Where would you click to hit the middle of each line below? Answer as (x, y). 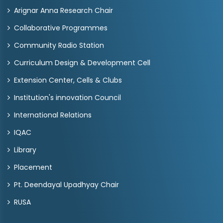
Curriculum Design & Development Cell (82, 63)
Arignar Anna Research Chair (63, 10)
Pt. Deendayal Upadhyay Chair (66, 185)
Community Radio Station (59, 45)
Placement (33, 167)
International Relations (53, 115)
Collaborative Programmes (61, 28)
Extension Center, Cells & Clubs (68, 80)
